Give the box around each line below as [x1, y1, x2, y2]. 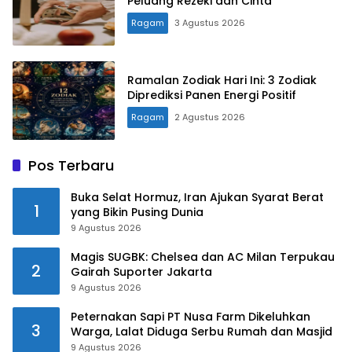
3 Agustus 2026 [174, 16, 245, 29]
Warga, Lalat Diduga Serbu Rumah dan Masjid [71, 323, 332, 339]
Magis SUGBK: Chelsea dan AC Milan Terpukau [71, 248, 335, 265]
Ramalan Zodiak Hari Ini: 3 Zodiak [127, 71, 317, 88]
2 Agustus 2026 [174, 110, 245, 123]
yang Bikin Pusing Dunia [71, 203, 203, 220]
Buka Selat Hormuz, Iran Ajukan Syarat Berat [71, 189, 324, 205]
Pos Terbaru [28, 155, 114, 175]
